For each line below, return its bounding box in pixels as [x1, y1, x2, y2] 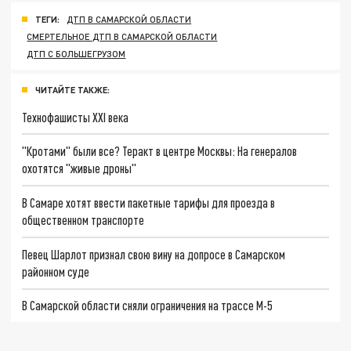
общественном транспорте [22, 212, 145, 227]
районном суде [22, 263, 90, 279]
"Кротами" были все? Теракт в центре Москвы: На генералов [22, 143, 298, 159]
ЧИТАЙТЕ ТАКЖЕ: [35, 84, 110, 95]
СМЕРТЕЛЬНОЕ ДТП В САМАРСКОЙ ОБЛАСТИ [27, 31, 218, 42]
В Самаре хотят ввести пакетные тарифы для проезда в [22, 194, 276, 210]
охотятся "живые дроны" [22, 161, 137, 176]
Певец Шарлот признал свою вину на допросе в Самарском [22, 246, 286, 262]
